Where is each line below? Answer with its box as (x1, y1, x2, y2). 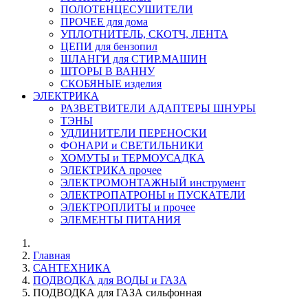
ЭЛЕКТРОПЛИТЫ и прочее (60, 201, 195, 213)
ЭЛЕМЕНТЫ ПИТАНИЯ (60, 213, 181, 225)
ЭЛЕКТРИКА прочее (60, 164, 162, 176)
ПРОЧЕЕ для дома (60, 15, 148, 27)
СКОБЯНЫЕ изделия (60, 77, 162, 89)
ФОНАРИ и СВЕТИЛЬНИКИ (60, 139, 203, 151)
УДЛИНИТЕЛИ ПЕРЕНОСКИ (60, 126, 207, 139)
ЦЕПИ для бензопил (60, 40, 157, 52)
